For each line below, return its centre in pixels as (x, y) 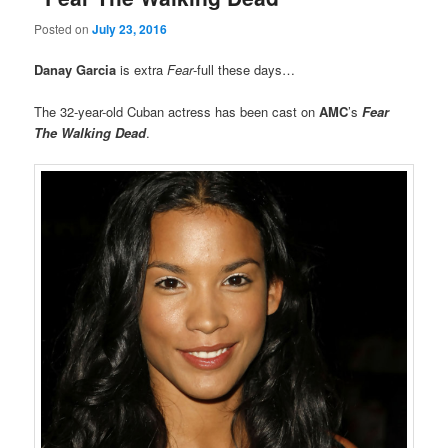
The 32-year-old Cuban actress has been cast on (177, 111)
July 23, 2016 (130, 28)
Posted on (63, 28)
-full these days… (244, 69)
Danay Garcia (75, 69)
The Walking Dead (90, 132)
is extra (140, 69)
